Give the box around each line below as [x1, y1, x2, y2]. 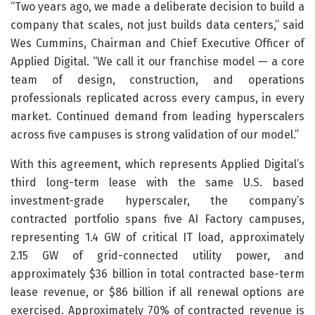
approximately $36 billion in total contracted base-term [11, 266, 304, 281]
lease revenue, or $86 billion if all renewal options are [11, 285, 304, 299]
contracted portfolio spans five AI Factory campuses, [11, 212, 304, 226]
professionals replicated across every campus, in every [11, 91, 304, 105]
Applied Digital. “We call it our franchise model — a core [11, 54, 304, 68]
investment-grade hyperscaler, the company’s [11, 193, 304, 207]
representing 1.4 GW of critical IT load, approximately [11, 230, 304, 244]
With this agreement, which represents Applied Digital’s [11, 157, 304, 171]
